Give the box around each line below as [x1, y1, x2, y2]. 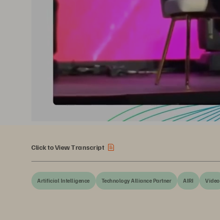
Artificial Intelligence [37, 177, 90, 184]
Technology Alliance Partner [101, 177, 171, 184]
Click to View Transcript [31, 142, 104, 151]
